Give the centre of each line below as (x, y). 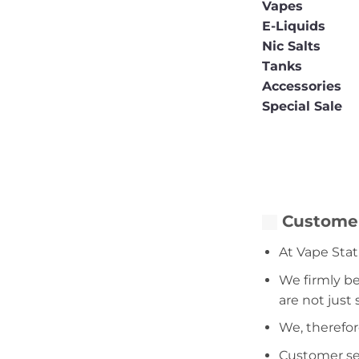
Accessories (304, 86)
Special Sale (302, 106)
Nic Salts (291, 46)
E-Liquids (294, 26)
